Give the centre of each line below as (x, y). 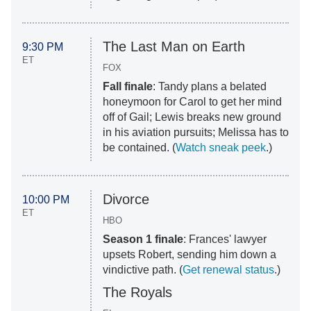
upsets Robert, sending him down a (189, 255)
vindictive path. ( (142, 270)
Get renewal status (228, 270)
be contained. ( (139, 148)
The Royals (137, 293)
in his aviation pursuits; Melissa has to (195, 133)
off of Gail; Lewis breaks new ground (192, 117)
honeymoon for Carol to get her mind (192, 102)
